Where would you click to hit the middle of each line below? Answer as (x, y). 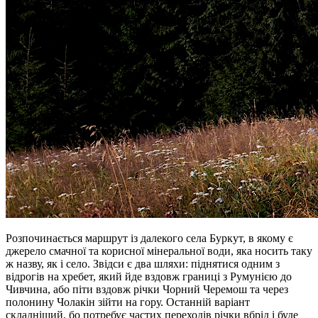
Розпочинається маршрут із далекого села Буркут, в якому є (149, 238)
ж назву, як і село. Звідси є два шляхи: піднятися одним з (143, 264)
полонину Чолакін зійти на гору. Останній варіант (128, 302)
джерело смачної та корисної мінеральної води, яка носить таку (159, 251)
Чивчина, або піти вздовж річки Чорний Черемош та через (147, 290)
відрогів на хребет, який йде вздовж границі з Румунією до (149, 277)
